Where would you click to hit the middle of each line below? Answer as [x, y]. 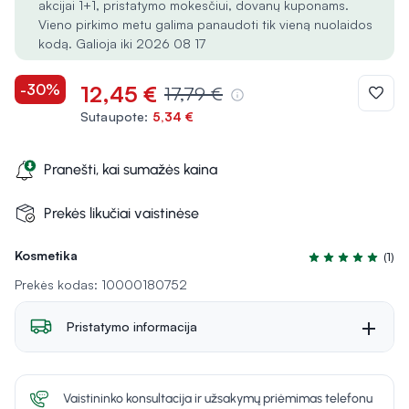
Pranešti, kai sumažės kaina [131, 169]
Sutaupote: [115, 116]
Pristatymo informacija [132, 326]
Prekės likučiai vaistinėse [121, 213]
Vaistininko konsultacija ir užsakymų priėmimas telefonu [218, 399]
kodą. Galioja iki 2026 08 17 [122, 43]
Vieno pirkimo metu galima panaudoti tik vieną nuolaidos [205, 24]
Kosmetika [46, 255]
